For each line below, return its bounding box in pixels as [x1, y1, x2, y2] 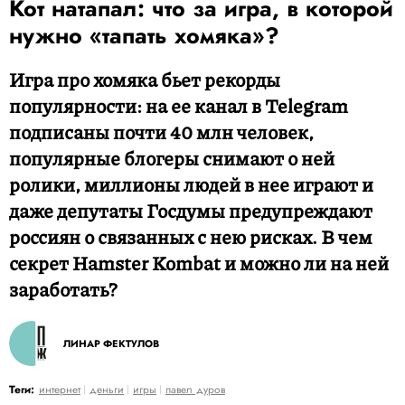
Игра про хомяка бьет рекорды [9, 66, 280, 93]
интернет [39, 381, 80, 398]
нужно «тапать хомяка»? [9, 19, 279, 52]
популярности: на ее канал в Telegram [9, 92, 348, 119]
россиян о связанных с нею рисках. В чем [9, 223, 372, 250]
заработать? [9, 276, 117, 303]
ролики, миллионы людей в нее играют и [9, 171, 373, 198]
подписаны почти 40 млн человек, [9, 118, 314, 146]
